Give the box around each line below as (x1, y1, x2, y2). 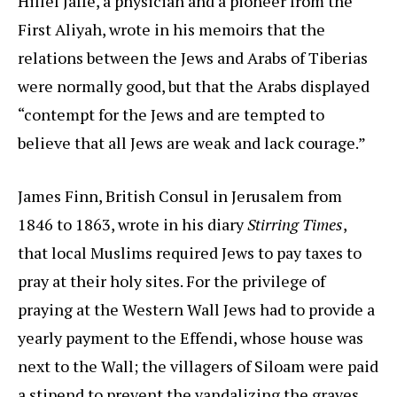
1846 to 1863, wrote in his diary (18, 214, 244, 236)
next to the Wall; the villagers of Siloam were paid (18, 355, 378, 378)
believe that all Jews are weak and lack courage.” (18, 132, 366, 154)
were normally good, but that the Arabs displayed (18, 75, 370, 97)
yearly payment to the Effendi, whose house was (18, 327, 363, 349)
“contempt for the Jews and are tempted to (18, 104, 324, 126)
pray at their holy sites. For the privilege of (18, 270, 325, 292)
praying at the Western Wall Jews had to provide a (18, 299, 375, 321)
